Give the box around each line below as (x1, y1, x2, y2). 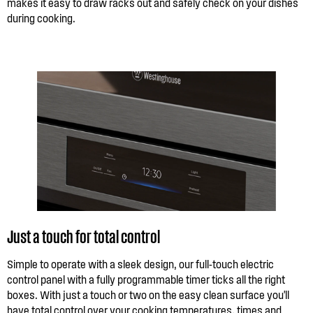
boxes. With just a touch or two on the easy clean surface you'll (7, 288, 289, 301)
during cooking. (7, 11, 75, 24)
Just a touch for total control (7, 224, 160, 247)
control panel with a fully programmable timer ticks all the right (7, 272, 285, 286)
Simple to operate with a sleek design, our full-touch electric (7, 257, 274, 270)
